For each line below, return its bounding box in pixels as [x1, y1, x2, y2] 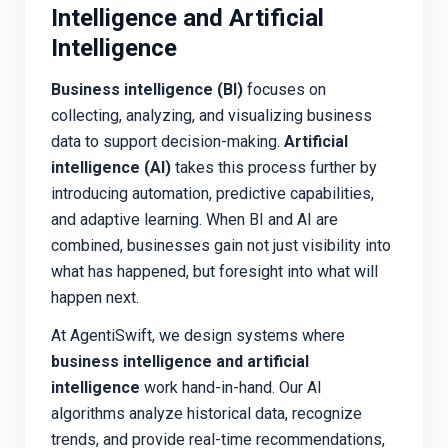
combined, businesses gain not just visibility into [51, 236, 391, 256]
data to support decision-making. [51, 132, 284, 152]
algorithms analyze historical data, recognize [51, 404, 362, 424]
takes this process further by [171, 158, 377, 178]
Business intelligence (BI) [51, 80, 243, 100]
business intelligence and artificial [51, 352, 309, 372]
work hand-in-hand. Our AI [140, 378, 322, 398]
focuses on [243, 80, 326, 100]
